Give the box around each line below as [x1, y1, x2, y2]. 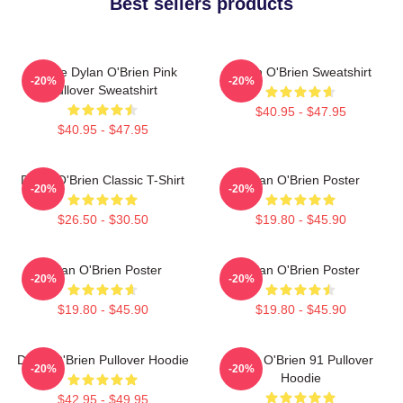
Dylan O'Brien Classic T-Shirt [21, 172, 184, 187]
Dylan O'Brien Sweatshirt [229, 64, 372, 79]
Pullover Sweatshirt [48, 82, 157, 97]
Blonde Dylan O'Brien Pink [28, 64, 177, 79]
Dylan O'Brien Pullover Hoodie [16, 352, 189, 367]
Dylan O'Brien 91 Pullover [228, 352, 373, 367]
